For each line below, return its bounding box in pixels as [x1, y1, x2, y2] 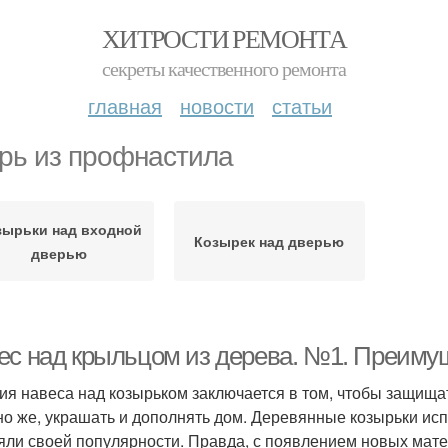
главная [88, 91, 162, 120]
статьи [272, 91, 332, 120]
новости [180, 91, 254, 120]
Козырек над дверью [194, 231, 345, 251]
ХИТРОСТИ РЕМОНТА [101, 21, 347, 55]
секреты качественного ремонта [102, 55, 346, 82]
